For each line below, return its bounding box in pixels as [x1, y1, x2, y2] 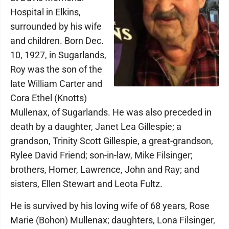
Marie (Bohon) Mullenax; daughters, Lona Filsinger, [10, 215, 215, 225]
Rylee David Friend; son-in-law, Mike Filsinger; [10, 150, 193, 161]
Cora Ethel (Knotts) [10, 93, 87, 103]
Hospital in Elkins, [10, 7, 81, 17]
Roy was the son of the [10, 64, 102, 75]
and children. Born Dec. [10, 35, 104, 46]
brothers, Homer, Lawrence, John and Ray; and [10, 164, 199, 175]
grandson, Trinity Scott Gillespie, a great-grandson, [10, 135, 213, 146]
